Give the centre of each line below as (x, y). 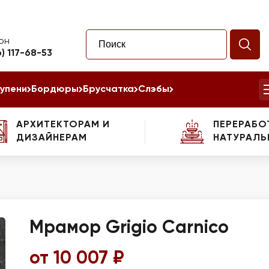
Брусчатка (108, 89)
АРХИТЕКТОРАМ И (63, 125)
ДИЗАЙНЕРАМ (51, 138)
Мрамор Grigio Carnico (129, 228)
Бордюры (55, 89)
